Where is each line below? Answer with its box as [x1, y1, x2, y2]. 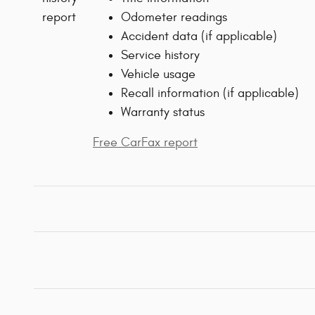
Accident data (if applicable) [121, 29, 277, 44]
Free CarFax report [93, 135, 198, 150]
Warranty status [121, 105, 205, 120]
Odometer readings [121, 10, 227, 25]
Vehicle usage [121, 67, 195, 82]
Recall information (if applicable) [121, 86, 299, 101]
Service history [121, 48, 200, 63]
